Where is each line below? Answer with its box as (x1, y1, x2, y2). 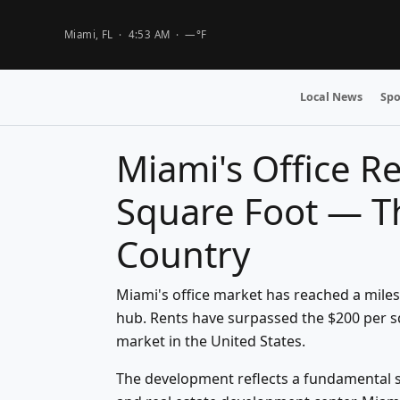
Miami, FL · (64, 28, 129, 41)
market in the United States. (116, 331, 305, 351)
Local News (300, 89, 362, 104)
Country (116, 229, 250, 279)
